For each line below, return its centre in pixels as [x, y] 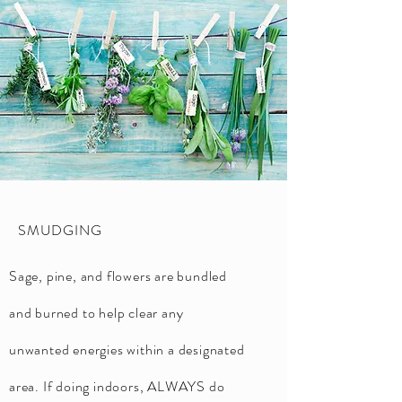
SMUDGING [60, 230]
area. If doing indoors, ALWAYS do [117, 386]
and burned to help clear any [96, 313]
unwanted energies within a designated [127, 350]
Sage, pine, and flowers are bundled [118, 276]
